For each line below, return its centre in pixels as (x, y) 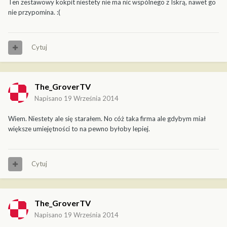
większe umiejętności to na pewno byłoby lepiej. (79, 129)
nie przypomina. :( (34, 12)
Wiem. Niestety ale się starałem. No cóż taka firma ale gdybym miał (107, 119)
